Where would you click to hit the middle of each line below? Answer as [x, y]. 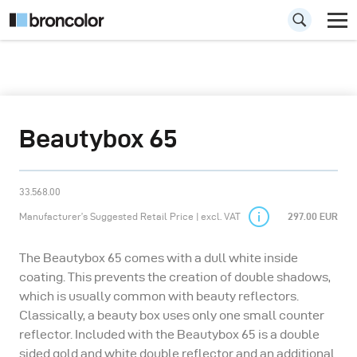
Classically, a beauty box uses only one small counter [172, 315]
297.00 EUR [313, 216]
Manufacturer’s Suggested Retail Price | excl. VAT [130, 216]
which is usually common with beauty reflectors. [159, 296]
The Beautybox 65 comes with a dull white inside [159, 258]
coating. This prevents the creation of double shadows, [175, 277]
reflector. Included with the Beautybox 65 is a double [169, 334]
